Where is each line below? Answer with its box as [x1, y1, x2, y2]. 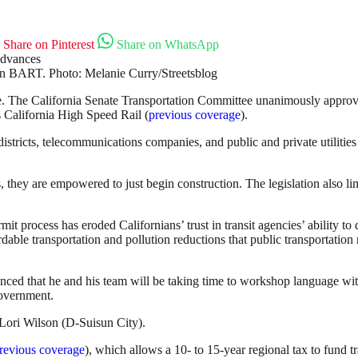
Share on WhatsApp [117, 38, 219, 52]
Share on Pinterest [3, 38, 94, 52]
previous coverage [149, 108, 241, 122]
